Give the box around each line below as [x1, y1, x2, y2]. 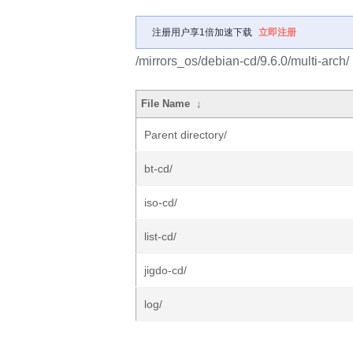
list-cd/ [144, 230, 176, 243]
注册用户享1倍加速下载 [152, 27, 252, 38]
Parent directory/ [144, 128, 227, 141]
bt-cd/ [144, 162, 173, 175]
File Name [141, 98, 191, 110]
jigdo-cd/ [144, 264, 187, 277]
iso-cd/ [144, 196, 177, 209]
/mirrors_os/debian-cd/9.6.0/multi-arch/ [136, 54, 349, 68]
